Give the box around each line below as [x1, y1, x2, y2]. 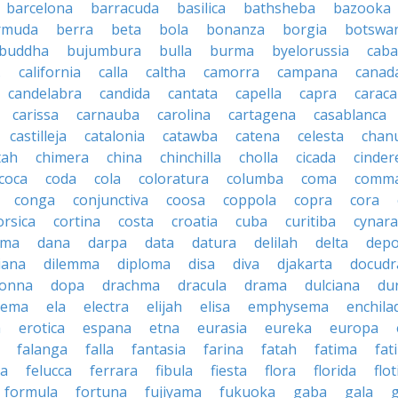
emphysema [248, 297, 329, 316]
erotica [19, 318, 65, 338]
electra [84, 297, 129, 316]
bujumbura [67, 41, 141, 60]
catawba [163, 126, 218, 146]
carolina [157, 105, 211, 124]
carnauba [76, 105, 139, 124]
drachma [102, 275, 160, 295]
